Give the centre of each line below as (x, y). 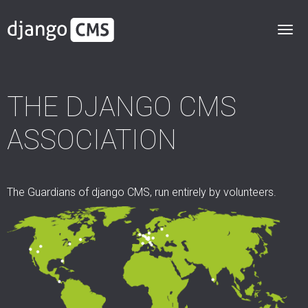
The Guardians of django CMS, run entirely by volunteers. (142, 192)
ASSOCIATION (92, 140)
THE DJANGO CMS (122, 107)
